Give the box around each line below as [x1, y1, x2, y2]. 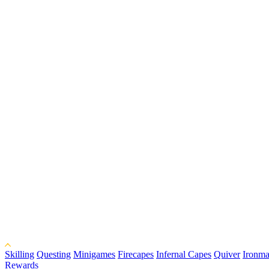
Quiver [214, 249, 240, 259]
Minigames [73, 249, 115, 259]
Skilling [5, 249, 34, 259]
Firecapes [118, 249, 154, 259]
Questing [37, 249, 71, 259]
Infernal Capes [156, 249, 211, 259]
